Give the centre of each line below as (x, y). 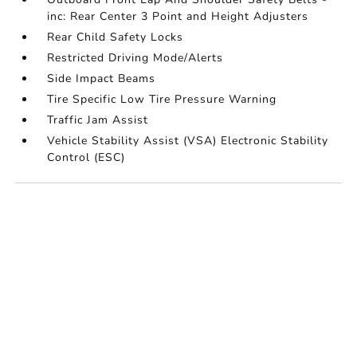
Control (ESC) (86, 158)
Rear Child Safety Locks (116, 37)
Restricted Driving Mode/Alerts (135, 58)
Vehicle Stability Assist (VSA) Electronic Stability (188, 141)
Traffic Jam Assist (98, 120)
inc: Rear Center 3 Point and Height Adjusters (178, 17)
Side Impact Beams (102, 79)
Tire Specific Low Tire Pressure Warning (162, 100)
